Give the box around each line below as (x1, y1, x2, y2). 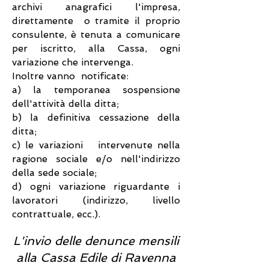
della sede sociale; (12, 167, 97, 178)
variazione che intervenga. (12, 56, 133, 68)
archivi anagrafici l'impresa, (12, 1, 180, 13)
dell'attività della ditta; (12, 98, 119, 109)
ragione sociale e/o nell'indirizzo (12, 153, 180, 165)
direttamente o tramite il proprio (12, 15, 180, 26)
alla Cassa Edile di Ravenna (16, 250, 176, 265)
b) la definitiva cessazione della (12, 112, 180, 123)
